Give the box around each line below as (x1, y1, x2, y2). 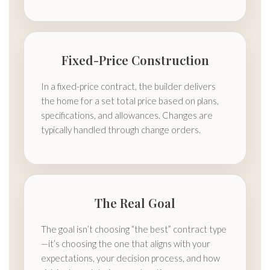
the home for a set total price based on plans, (41, 95, 219, 107)
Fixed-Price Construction (61, 52, 209, 69)
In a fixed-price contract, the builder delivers (41, 81, 216, 92)
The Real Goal (95, 195, 175, 212)
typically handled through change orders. (41, 124, 201, 136)
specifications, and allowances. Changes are (41, 110, 213, 121)
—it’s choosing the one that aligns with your (41, 238, 210, 250)
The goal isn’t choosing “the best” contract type (41, 224, 227, 235)
